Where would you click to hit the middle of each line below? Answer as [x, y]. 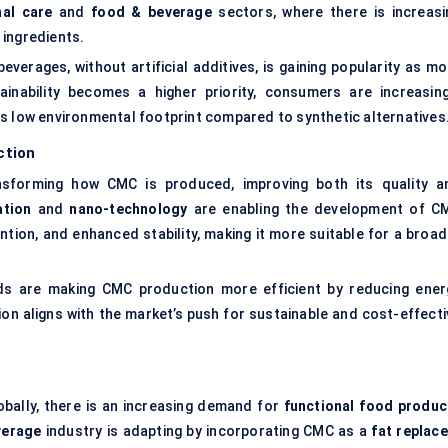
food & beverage [151, 12]
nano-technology [128, 209]
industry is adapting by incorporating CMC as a [206, 431]
